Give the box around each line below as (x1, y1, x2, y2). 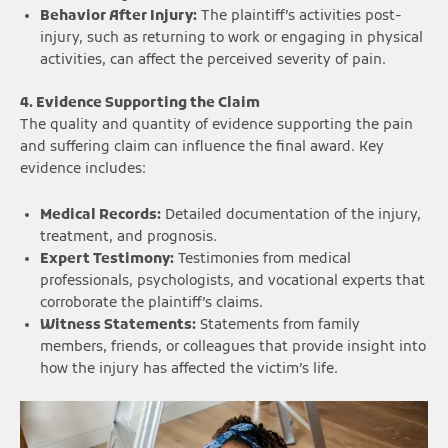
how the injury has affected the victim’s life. (40, 360, 338, 378)
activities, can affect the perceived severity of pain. (40, 52, 386, 70)
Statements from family (196, 316, 360, 334)
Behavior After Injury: (40, 8, 197, 26)
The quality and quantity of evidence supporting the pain (20, 116, 413, 134)
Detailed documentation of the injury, (161, 206, 421, 224)
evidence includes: (20, 160, 146, 178)
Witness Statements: (40, 316, 196, 334)
